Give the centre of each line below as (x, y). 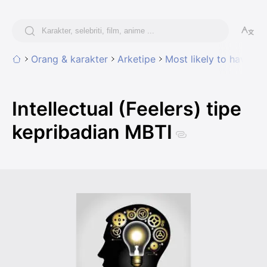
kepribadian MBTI (92, 132)
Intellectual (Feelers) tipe (127, 109)
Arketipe (136, 59)
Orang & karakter (69, 59)
